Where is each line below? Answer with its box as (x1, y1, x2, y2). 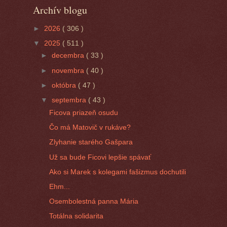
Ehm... (49, 182, 70, 191)
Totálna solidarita (49, 212, 104, 220)
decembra (52, 51, 87, 60)
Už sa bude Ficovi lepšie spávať (49, 153, 152, 161)
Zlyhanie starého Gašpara (49, 138, 133, 146)
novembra (52, 66, 87, 74)
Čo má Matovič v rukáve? (49, 123, 131, 132)
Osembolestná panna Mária (49, 197, 139, 206)
